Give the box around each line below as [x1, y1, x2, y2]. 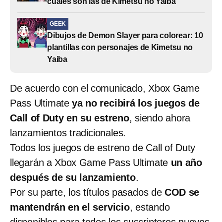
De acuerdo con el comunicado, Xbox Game [10, 83, 200, 94]
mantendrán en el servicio [10, 202, 130, 213]
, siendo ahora [129, 112, 191, 124]
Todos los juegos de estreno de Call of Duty [10, 142, 196, 154]
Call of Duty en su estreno [10, 112, 129, 124]
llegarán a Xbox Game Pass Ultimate [10, 157, 171, 168]
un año [170, 157, 203, 168]
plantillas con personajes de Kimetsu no [47, 43, 193, 52]
